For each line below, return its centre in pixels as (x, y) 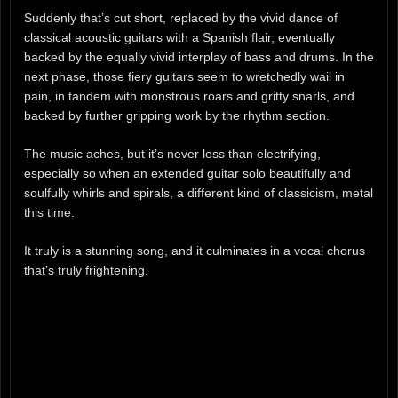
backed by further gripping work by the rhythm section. (177, 116)
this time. (49, 212)
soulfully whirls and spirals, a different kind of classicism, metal (199, 192)
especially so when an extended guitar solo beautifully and (187, 173)
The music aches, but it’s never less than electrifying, (172, 153)
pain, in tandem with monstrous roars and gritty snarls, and (189, 96)
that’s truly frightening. (86, 270)
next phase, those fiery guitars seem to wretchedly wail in (184, 77)
